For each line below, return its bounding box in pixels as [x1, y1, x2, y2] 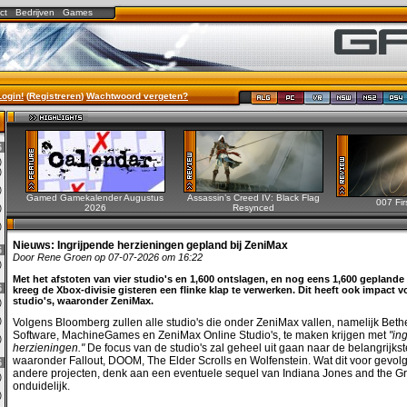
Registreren [29, 90, 81, 101]
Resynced [233, 203, 274, 213]
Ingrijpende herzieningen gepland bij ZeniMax [57, 239, 288, 252]
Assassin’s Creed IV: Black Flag [187, 193, 320, 203]
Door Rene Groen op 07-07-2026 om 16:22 [13, 252, 203, 263]
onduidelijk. [13, 380, 70, 392]
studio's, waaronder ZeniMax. [13, 295, 154, 306]
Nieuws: [13, 239, 57, 252]
